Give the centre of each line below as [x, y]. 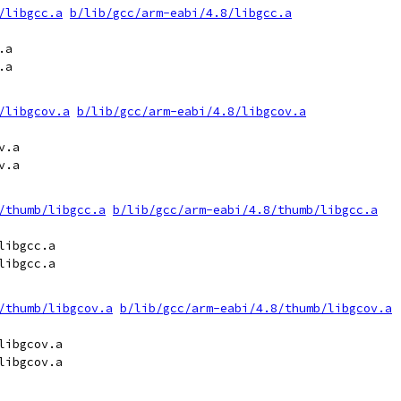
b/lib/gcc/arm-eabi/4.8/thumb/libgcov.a [256, 308]
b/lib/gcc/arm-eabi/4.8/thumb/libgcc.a [245, 210]
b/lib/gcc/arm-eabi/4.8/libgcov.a [192, 111]
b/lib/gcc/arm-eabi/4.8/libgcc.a [181, 13]
